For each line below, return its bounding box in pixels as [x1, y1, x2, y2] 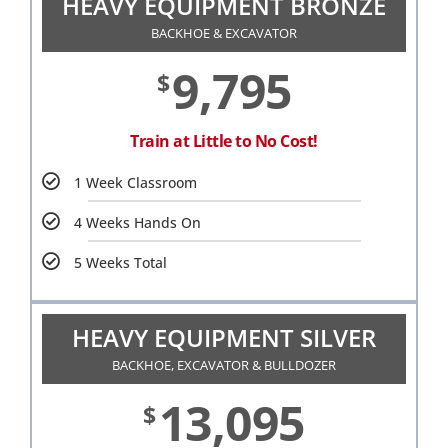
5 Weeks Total [74, 253, 167, 273]
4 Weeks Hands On [74, 213, 201, 233]
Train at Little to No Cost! [130, 130, 318, 153]
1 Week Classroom [74, 173, 197, 193]
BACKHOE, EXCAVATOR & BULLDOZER [112, 356, 336, 375]
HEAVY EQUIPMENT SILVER [72, 321, 376, 355]
